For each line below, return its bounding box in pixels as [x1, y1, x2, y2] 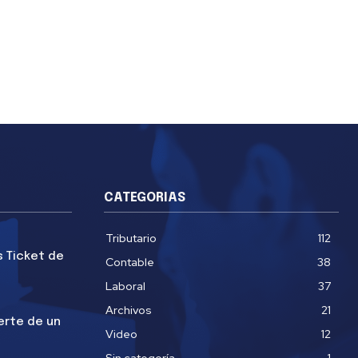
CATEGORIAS [104, 191, 185, 205]
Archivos [105, 303, 152, 318]
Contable [105, 255, 154, 270]
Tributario [105, 231, 157, 246]
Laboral [105, 279, 145, 294]
